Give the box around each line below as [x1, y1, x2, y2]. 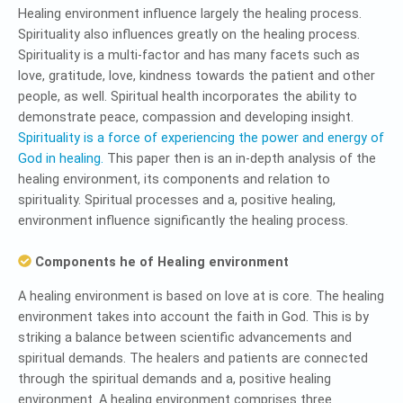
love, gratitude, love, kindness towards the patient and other [18, 67, 375, 84]
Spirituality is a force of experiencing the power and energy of [18, 130, 384, 146]
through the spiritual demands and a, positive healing [18, 371, 331, 387]
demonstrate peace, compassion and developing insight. [18, 109, 354, 125]
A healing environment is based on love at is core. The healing [18, 288, 384, 304]
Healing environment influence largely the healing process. [18, 5, 362, 22]
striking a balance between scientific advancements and [18, 329, 352, 345]
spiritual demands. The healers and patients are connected [18, 350, 368, 366]
